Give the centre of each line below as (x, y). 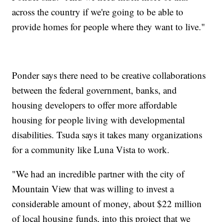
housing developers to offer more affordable (95, 105)
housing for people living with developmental (99, 119)
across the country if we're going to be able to (98, 11)
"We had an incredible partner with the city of (98, 173)
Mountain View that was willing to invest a (93, 188)
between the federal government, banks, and (95, 90)
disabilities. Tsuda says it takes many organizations (107, 134)
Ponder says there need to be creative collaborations (109, 75)
